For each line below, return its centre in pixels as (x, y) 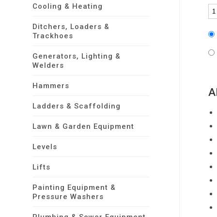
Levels (45, 147)
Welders (48, 65)
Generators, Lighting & (77, 56)
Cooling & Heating (68, 6)
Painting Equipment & (74, 187)
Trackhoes (53, 36)
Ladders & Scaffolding (77, 106)
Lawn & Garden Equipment (84, 126)
